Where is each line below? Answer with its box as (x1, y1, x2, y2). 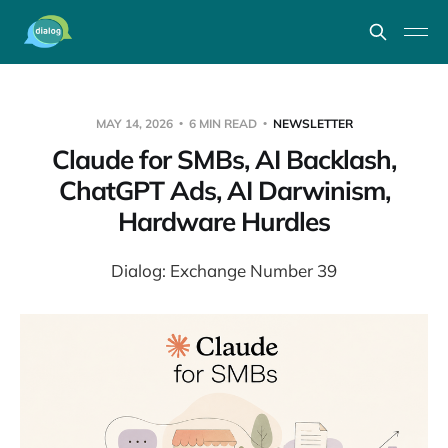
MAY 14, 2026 (95, 116, 176, 131)
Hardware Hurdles (118, 205, 330, 238)
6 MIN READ (185, 116, 260, 131)
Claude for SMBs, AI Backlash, (52, 143, 396, 176)
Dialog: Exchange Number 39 (111, 260, 337, 281)
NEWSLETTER (272, 116, 353, 131)
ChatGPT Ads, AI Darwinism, (58, 174, 390, 207)
